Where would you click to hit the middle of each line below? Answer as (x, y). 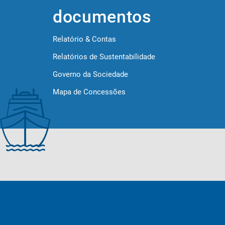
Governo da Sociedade (90, 74)
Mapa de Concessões (89, 92)
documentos (102, 17)
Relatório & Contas (84, 39)
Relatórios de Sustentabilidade (104, 57)
